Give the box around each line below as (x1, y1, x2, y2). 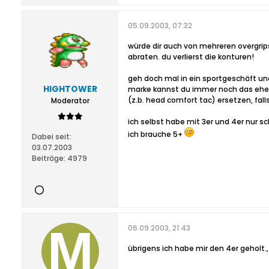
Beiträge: (32, 153, 65, 163)
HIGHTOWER (43, 83, 97, 95)
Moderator (51, 95, 89, 106)
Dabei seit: (32, 131, 71, 142)
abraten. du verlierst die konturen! (128, 52, 254, 62)
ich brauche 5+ (128, 129, 184, 139)
